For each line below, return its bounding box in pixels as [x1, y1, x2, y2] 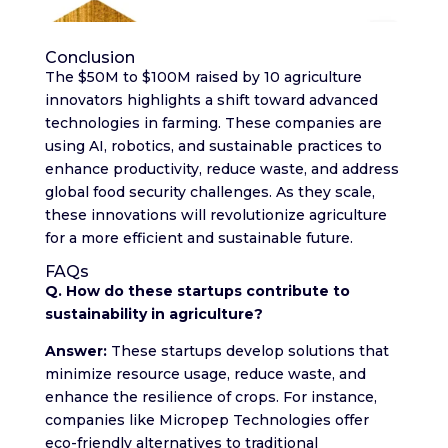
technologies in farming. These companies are [44, 113, 382, 132]
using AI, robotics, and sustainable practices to [44, 136, 382, 155]
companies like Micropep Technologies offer [44, 410, 369, 429]
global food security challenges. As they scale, [44, 182, 375, 201]
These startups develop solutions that [106, 341, 389, 360]
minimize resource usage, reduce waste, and [44, 364, 366, 383]
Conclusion [44, 47, 135, 67]
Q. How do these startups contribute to [44, 281, 350, 300]
